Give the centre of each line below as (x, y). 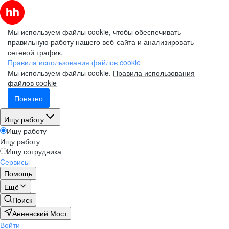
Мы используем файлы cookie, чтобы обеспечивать (94, 32)
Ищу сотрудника (34, 151)
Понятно (29, 98)
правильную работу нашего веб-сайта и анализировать (101, 42)
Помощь (18, 173)
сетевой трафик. (35, 52)
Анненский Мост (40, 213)
